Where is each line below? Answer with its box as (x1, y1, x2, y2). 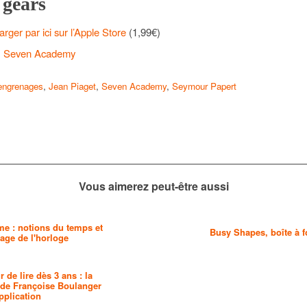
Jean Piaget (49, 79, 96, 93)
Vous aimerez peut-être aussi (78, 178, 229, 195)
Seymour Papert (172, 79, 236, 93)
